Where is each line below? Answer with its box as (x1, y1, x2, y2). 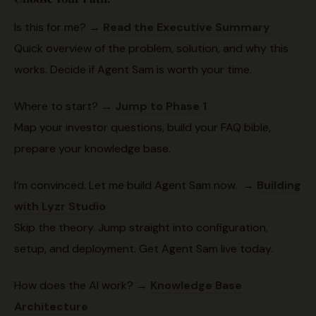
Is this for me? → (14, 20, 103, 35)
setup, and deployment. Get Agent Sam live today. (14, 241, 273, 257)
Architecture (14, 299, 88, 315)
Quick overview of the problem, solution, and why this (14, 41, 288, 56)
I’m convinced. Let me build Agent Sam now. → (14, 178, 257, 193)
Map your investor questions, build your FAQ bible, (14, 120, 271, 135)
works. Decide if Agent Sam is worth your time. (14, 62, 252, 78)
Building (257, 178, 301, 193)
